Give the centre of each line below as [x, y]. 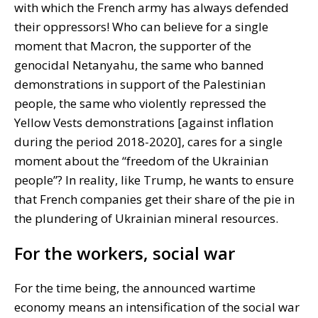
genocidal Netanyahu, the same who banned [139, 65]
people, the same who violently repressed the [140, 103]
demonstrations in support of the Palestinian [140, 84]
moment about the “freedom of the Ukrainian [141, 160]
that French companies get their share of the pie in [154, 199]
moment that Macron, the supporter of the [133, 45]
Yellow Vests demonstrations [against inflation [144, 122]
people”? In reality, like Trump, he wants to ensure [154, 180]
